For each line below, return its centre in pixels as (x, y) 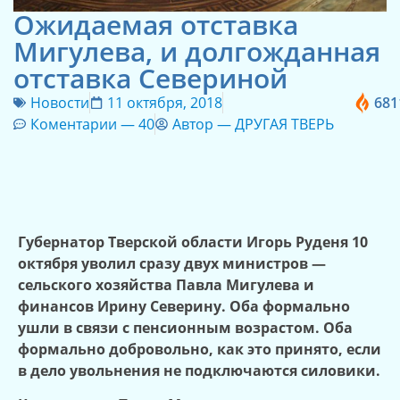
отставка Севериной (150, 78)
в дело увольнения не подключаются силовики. (199, 370)
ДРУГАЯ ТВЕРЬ (284, 124)
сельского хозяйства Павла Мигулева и (166, 284)
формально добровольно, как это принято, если (200, 349)
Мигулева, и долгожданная (197, 51)
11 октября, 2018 (165, 102)
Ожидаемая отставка (156, 24)
